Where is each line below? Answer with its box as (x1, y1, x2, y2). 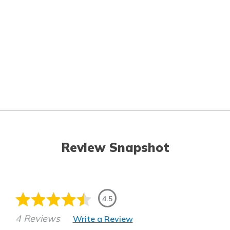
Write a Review (72, 213, 133, 224)
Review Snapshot (61, 140, 169, 156)
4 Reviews (15, 213, 60, 225)
